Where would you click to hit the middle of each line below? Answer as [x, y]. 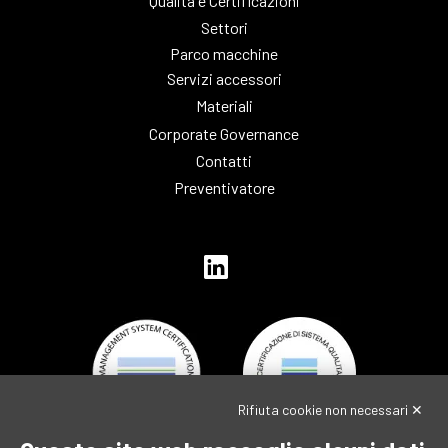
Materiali [224, 106]
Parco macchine [224, 53]
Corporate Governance [224, 133]
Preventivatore [224, 187]
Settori [224, 27]
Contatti [224, 160]
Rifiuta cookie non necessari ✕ [330, 409]
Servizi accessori [224, 79]
